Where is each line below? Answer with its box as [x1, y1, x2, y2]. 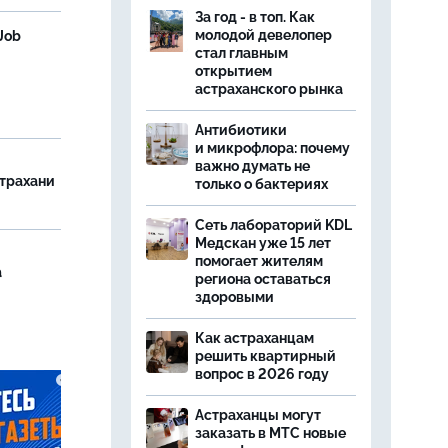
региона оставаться [195, 271, 331, 287]
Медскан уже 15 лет [195, 235, 331, 251]
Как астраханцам [195, 330, 314, 346]
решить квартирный [195, 348, 336, 364]
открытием [195, 63, 272, 79]
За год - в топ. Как [195, 9, 315, 25]
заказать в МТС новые [195, 425, 346, 441]
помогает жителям [195, 253, 323, 269]
